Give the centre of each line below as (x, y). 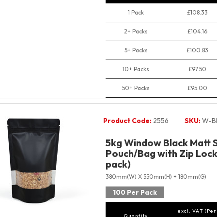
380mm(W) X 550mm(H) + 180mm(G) (156, 177)
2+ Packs (136, 31)
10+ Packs (136, 69)
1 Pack (136, 13)
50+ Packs (136, 88)
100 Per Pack (135, 193)
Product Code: (127, 121)
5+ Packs (136, 50)
